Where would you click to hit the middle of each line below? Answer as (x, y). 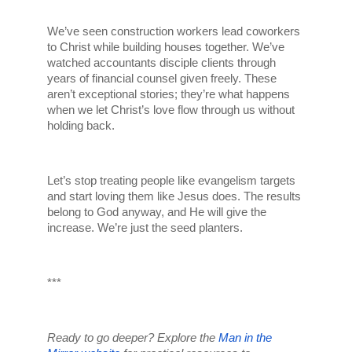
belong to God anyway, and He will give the (157, 212)
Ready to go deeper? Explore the (133, 337)
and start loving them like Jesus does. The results (174, 196)
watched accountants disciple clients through (162, 62)
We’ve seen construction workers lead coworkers (174, 31)
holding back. (81, 125)
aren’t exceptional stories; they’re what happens (169, 94)
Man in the (246, 337)
